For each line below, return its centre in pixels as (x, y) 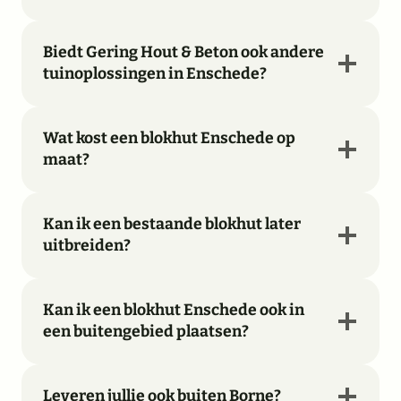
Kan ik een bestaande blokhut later (172, 225)
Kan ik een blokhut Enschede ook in (174, 311)
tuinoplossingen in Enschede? (155, 74)
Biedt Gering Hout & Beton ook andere (183, 53)
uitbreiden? (87, 246)
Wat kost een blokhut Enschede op (169, 139)
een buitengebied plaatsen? (146, 332)
